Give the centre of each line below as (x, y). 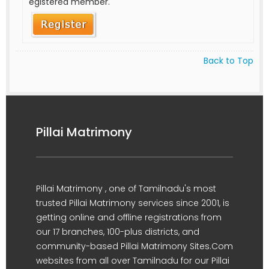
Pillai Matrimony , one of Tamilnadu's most (126, 188)
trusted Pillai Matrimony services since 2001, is (133, 203)
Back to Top (228, 60)
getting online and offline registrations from (129, 217)
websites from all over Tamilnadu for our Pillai (133, 260)
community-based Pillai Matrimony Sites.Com (134, 246)
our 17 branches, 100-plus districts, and (118, 231)
